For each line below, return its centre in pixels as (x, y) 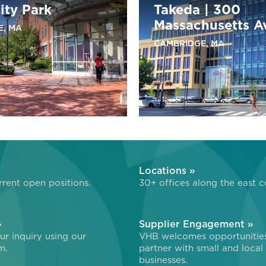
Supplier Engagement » (196, 224)
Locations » (167, 170)
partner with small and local (201, 248)
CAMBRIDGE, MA (189, 44)
